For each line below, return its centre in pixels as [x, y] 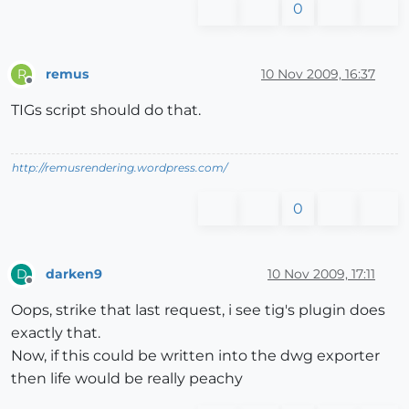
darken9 [74, 273]
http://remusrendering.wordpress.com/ [120, 168]
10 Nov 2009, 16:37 [318, 73]
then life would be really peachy [127, 379]
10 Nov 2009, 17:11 [321, 273]
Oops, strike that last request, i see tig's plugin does [198, 310]
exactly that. [56, 333]
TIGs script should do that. [106, 110]
